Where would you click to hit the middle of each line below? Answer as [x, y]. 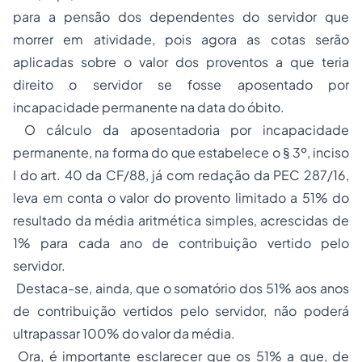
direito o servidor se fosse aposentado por [181, 85]
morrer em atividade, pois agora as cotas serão [181, 40]
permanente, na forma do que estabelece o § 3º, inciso [181, 153]
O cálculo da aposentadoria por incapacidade [181, 130]
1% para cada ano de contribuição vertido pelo [181, 243]
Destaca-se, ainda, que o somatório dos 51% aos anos [181, 288]
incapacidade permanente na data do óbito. [149, 107]
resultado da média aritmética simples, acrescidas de [181, 221]
